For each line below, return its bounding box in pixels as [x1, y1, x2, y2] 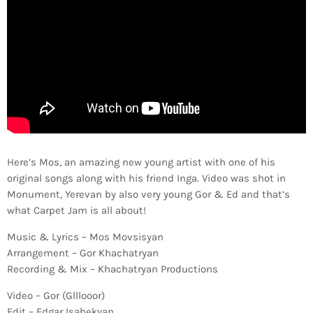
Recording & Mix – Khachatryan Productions [7, 262, 218, 275]
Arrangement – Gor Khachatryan [7, 246, 159, 259]
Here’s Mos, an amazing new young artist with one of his [7, 155, 275, 168]
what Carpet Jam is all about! [7, 203, 146, 217]
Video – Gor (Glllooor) [7, 289, 105, 302]
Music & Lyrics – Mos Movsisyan [7, 230, 163, 243]
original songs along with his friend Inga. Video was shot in [7, 171, 286, 184]
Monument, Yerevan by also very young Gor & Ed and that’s [7, 187, 290, 201]
